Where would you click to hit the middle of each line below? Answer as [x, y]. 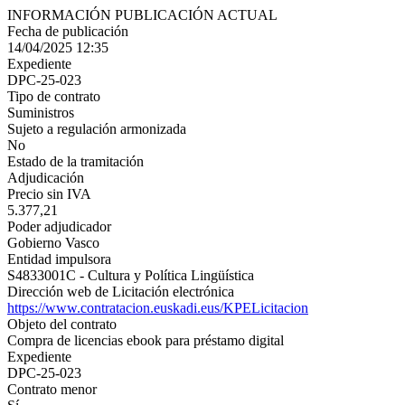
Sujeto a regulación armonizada [97, 129]
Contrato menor [52, 389]
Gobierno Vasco [53, 243]
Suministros [41, 113]
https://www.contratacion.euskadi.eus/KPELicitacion [158, 308]
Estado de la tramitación [75, 161]
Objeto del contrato [62, 324]
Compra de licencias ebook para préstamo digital [146, 340]
